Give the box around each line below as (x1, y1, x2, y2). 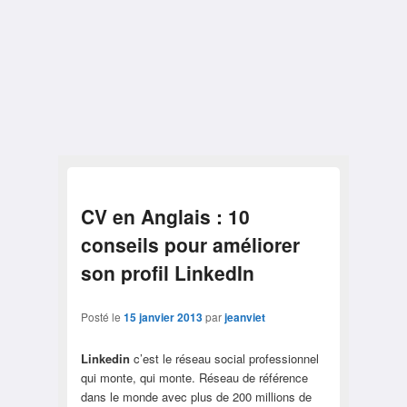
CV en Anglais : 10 (80, 202, 250, 230)
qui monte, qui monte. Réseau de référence (80, 368, 308, 386)
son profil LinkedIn (80, 258, 254, 286)
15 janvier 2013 (123, 308, 203, 325)
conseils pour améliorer (80, 230, 300, 258)
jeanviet (223, 308, 265, 325)
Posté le (80, 308, 124, 324)
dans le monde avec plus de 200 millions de (80, 387, 312, 405)
